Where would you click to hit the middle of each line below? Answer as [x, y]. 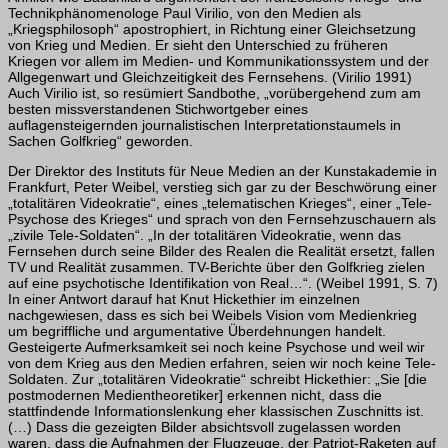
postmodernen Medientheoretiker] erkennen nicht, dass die [195, 395]
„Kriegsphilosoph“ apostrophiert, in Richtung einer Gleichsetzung [212, 29]
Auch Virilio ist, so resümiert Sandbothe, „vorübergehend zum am [214, 93]
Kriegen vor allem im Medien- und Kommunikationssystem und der [218, 61]
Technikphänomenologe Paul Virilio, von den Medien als [184, 13]
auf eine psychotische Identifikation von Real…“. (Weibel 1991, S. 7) [223, 283]
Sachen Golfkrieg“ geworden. [100, 141]
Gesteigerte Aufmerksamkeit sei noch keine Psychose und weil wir [216, 347]
